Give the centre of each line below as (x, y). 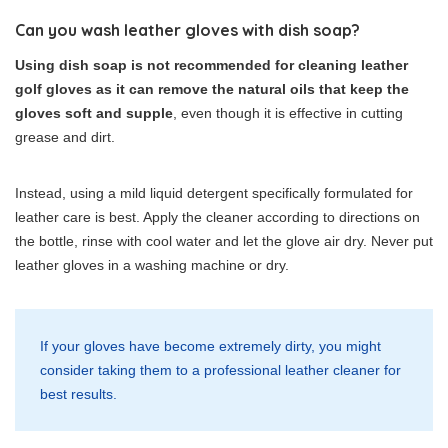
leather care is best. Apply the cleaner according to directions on (217, 217)
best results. (78, 394)
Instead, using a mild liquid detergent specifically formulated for (214, 193)
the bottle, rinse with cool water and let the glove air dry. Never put (224, 241)
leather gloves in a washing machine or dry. (152, 265)
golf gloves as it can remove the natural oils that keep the (212, 89)
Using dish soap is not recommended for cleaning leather (211, 65)
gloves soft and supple (94, 113)
